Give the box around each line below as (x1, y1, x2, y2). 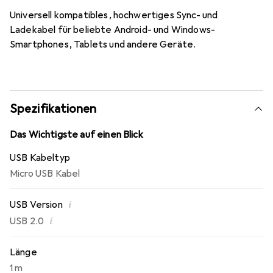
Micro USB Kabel (10, 168, 80, 180)
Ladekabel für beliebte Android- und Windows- (10, 24, 216, 37)
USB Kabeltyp (10, 152, 70, 165)
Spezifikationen (10, 101, 97, 117)
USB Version (10, 199, 63, 211)
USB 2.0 (10, 215, 44, 228)
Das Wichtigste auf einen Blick (10, 129, 143, 141)
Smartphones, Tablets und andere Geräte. (10, 38, 196, 51)
